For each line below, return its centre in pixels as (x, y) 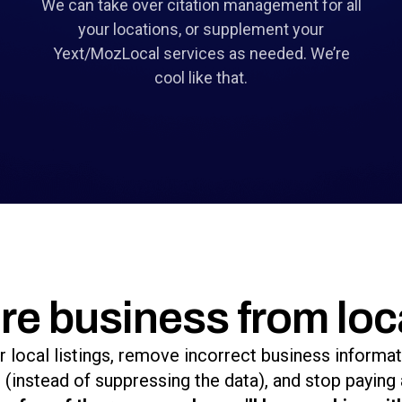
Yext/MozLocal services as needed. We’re (201, 54)
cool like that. (201, 78)
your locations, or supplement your (201, 30)
